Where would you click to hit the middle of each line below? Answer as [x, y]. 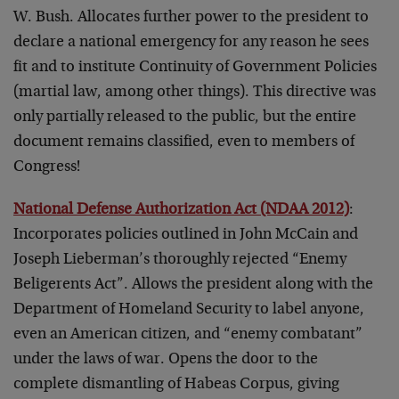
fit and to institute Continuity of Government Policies [195, 68]
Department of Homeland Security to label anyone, [189, 310]
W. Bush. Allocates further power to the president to [191, 18]
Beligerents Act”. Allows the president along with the [193, 285]
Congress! [47, 167]
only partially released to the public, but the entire [185, 118]
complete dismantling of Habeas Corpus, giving [176, 385]
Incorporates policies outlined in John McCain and [186, 235]
